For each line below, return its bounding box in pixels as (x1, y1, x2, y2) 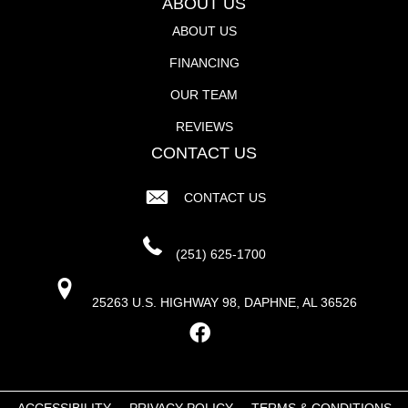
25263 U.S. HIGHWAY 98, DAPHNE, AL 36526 (92, 294, 357, 310)
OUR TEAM (170, 87, 238, 102)
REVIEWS (175, 119, 233, 134)
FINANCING (168, 56, 240, 70)
